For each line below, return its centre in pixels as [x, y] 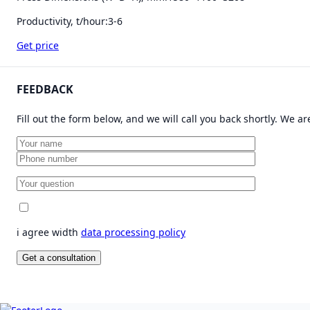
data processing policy [133, 232]
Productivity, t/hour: [62, 21]
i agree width [49, 232]
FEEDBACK [45, 89]
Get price [38, 45]
